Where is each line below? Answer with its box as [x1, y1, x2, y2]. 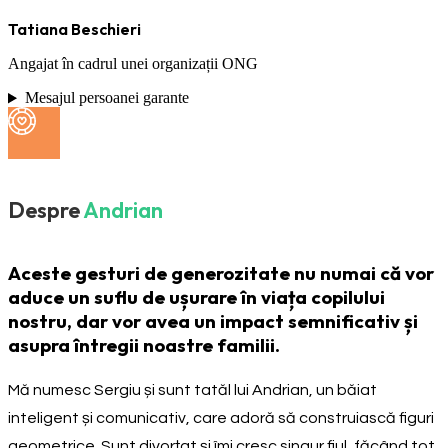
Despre [8, 196, 80, 225]
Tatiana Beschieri [8, 19, 141, 40]
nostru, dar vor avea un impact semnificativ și [8, 308, 418, 333]
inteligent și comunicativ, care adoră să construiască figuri [8, 409, 434, 426]
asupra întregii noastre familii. [8, 332, 280, 357]
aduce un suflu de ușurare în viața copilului [8, 284, 385, 309]
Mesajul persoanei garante [24, 89, 189, 107]
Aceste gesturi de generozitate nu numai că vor [8, 260, 434, 285]
